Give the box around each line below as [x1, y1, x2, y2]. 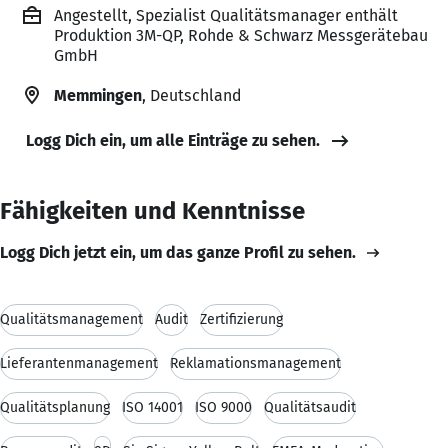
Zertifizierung [200, 310, 283, 328]
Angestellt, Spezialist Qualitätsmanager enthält [54, 5, 398, 25]
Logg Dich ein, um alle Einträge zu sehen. [26, 130, 320, 150]
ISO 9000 [195, 398, 252, 416]
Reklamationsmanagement [170, 354, 341, 372]
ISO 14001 [122, 398, 183, 416]
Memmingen [54, 85, 142, 105]
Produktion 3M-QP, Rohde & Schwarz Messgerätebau [54, 25, 428, 45]
